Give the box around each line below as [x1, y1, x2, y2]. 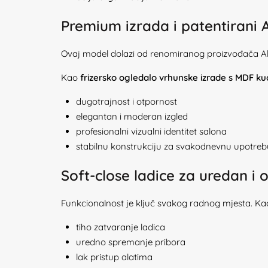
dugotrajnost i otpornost [76, 96, 177, 107]
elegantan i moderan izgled [76, 111, 188, 122]
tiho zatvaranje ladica [76, 221, 165, 233]
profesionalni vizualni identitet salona [76, 126, 227, 137]
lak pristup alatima [76, 251, 153, 263]
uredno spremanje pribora [76, 236, 185, 248]
